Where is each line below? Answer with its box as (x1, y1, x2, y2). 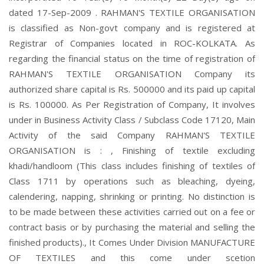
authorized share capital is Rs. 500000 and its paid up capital (9, 83, 255, 95)
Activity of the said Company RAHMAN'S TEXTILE (9, 129, 255, 141)
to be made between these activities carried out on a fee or (9, 206, 255, 217)
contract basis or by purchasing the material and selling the (9, 221, 255, 233)
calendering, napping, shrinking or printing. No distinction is (9, 190, 255, 202)
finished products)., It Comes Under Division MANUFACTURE (9, 236, 255, 248)
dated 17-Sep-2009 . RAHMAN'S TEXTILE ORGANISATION (9, 6, 255, 18)
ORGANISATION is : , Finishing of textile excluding (9, 144, 255, 156)
